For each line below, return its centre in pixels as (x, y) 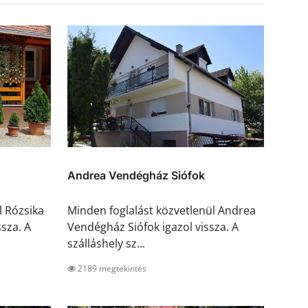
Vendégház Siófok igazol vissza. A (153, 227)
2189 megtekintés (111, 269)
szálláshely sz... (106, 244)
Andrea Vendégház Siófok (136, 176)
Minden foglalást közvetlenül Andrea (162, 211)
